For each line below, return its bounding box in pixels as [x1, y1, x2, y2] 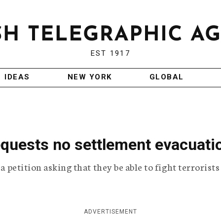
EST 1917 [90, 49, 130, 58]
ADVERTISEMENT [84, 208, 137, 216]
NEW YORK [67, 73, 112, 82]
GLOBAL [149, 73, 184, 82]
